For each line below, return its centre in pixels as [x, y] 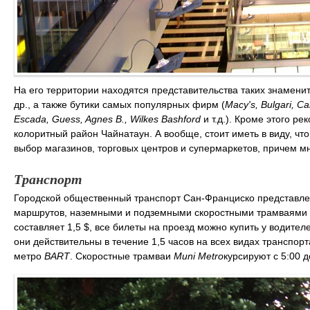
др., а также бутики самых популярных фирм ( [119, 104]
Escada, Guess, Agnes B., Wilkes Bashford [107, 119]
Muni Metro [199, 256]
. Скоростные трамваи [122, 256]
